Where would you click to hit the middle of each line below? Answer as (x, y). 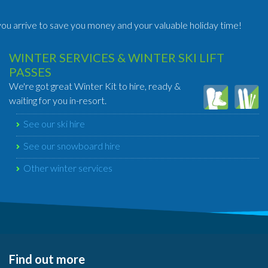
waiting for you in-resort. (58, 100)
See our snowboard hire (72, 146)
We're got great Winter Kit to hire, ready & (95, 86)
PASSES (30, 72)
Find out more (47, 259)
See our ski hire (54, 124)
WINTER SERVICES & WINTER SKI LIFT (117, 57)
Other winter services (68, 168)
